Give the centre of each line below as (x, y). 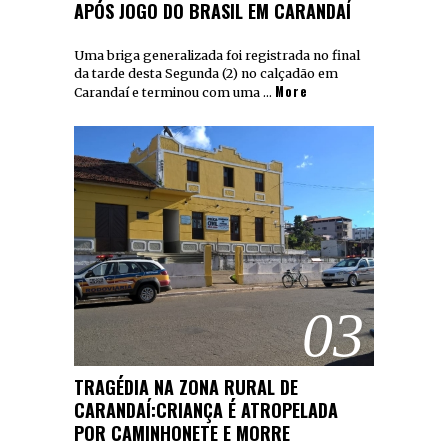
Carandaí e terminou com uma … (174, 92)
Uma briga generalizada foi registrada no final (217, 55)
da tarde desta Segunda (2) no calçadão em (206, 73)
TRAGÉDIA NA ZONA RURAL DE (186, 386)
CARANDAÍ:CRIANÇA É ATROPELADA (206, 409)
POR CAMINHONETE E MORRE (182, 432)
